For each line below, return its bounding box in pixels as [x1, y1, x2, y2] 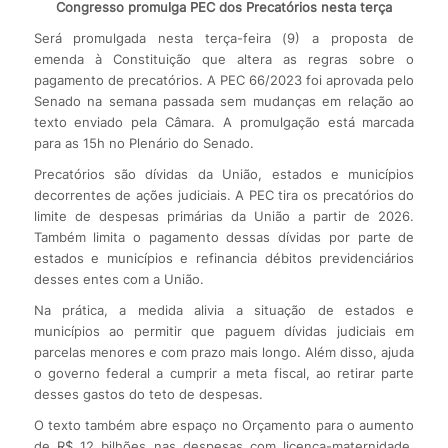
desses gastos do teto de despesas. [33, 385, 263, 402]
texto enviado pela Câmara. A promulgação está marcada [33, 113, 415, 130]
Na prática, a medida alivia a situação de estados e [33, 301, 415, 318]
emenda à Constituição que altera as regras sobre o [33, 50, 415, 67]
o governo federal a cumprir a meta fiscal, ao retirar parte [33, 364, 415, 381]
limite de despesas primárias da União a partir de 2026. [33, 207, 415, 224]
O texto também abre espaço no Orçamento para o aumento [33, 416, 415, 433]
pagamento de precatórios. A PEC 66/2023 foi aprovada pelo [33, 71, 415, 88]
